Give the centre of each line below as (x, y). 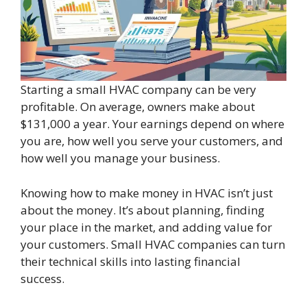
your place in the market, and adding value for (146, 227)
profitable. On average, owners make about (138, 107)
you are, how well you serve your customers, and (152, 141)
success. (42, 278)
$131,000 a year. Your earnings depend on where (152, 124)
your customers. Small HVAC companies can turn (153, 244)
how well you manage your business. (120, 158)
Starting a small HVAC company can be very (138, 90)
